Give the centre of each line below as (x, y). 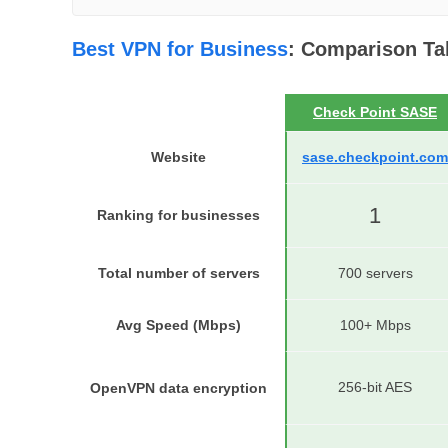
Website (178, 156)
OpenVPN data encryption (178, 387)
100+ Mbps (375, 324)
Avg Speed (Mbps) (178, 324)
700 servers (375, 272)
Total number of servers (178, 272)
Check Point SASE (375, 111)
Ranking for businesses (178, 214)
